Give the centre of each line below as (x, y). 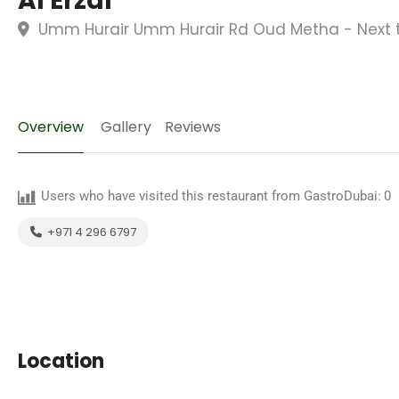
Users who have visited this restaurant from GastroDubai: (211, 196)
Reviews (193, 127)
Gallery (126, 127)
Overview (51, 127)
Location (61, 361)
